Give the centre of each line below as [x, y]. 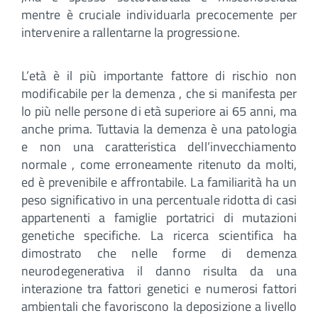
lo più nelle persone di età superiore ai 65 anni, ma [159, 111]
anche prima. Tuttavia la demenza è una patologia [159, 128]
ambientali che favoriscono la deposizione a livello [159, 306]
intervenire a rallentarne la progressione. [131, 32]
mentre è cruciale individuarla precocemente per [159, 14]
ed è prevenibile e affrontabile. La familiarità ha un [159, 182]
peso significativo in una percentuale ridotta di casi [159, 199]
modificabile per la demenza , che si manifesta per [159, 93]
